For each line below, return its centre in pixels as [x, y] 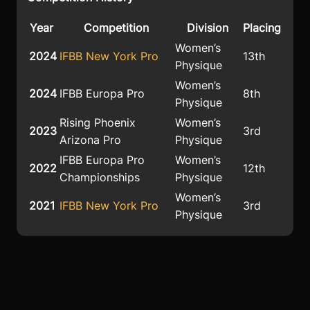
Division [208, 28]
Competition [116, 28]
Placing [262, 28]
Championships [100, 177]
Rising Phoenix [98, 123]
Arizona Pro [90, 140]
